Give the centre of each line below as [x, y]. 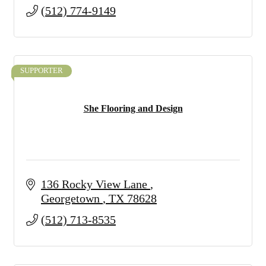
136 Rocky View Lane [96, 184]
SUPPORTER [42, 71]
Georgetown [72, 198]
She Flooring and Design [133, 108]
